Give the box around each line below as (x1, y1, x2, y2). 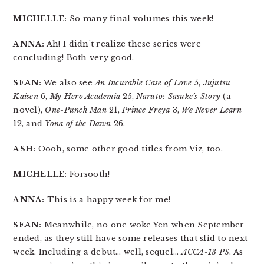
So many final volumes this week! (67, 14, 214, 24)
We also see (41, 78, 95, 88)
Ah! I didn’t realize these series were (44, 39, 201, 49)
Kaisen (13, 91, 38, 101)
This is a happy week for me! (44, 194, 171, 204)
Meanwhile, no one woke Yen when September (41, 220, 245, 230)
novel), (13, 105, 45, 115)
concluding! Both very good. (13, 52, 134, 62)
